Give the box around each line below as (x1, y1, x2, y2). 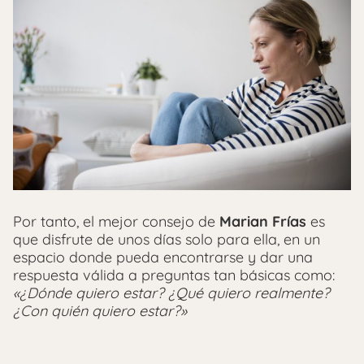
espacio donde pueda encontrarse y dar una (13, 247, 313, 266)
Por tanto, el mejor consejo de (13, 211, 219, 231)
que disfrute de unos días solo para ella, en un (13, 229, 320, 249)
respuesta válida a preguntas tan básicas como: (13, 265, 335, 284)
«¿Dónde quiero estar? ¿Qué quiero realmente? (13, 283, 330, 302)
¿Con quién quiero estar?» (13, 301, 187, 320)
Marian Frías (219, 211, 306, 231)
